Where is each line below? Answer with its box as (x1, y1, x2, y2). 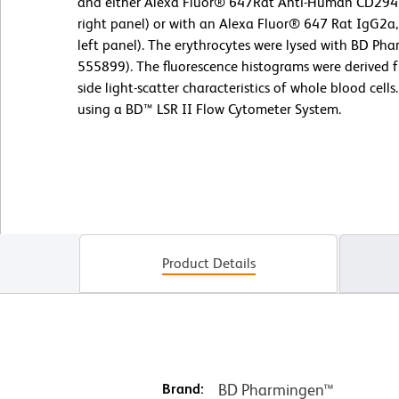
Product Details (161, 254, 256, 272)
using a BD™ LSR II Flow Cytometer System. (77, 100, 341, 118)
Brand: (161, 379, 204, 397)
